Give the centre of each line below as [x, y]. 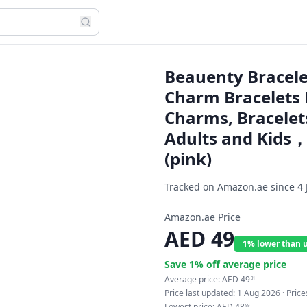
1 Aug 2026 [259, 293]
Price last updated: [201, 293]
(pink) [188, 159]
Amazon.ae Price [202, 217]
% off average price [241, 264]
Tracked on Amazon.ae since [231, 187]
